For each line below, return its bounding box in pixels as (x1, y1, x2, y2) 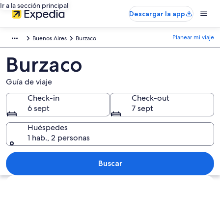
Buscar (98, 159, 122, 168)
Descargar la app (129, 9, 185, 18)
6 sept (27, 103, 50, 113)
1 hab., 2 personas (27, 133, 90, 143)
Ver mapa (5, 175, 39, 185)
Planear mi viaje (172, 33, 214, 41)
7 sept (132, 103, 153, 113)
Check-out (132, 93, 169, 103)
